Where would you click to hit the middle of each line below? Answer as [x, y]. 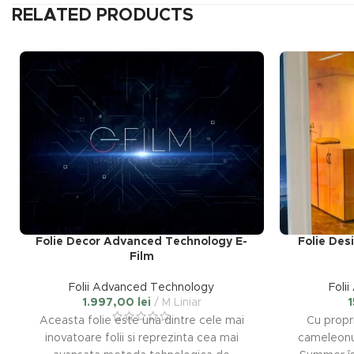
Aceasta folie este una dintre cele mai [141, 320]
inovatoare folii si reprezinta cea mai [141, 338]
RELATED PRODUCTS [103, 15]
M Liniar [181, 302]
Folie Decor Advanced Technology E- [142, 241]
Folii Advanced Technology [142, 287]
